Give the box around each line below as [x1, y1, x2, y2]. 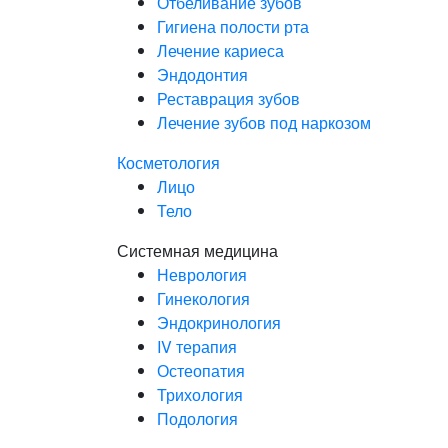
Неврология [157, 262, 247, 286]
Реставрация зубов [157, 86, 300, 110]
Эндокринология [157, 310, 281, 334]
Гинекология [157, 286, 250, 310]
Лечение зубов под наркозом [157, 110, 371, 134]
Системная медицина [117, 238, 278, 262]
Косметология [117, 150, 220, 174]
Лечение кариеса [157, 38, 284, 62]
